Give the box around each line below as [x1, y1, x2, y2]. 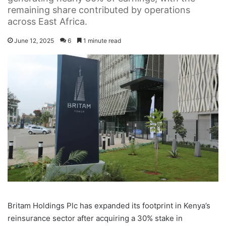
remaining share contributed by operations [8, 4, 190, 15]
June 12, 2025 [14, 36, 54, 44]
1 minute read [82, 36, 121, 44]
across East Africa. [8, 16, 87, 27]
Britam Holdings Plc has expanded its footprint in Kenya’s [8, 200, 210, 210]
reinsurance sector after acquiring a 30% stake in [8, 213, 183, 223]
